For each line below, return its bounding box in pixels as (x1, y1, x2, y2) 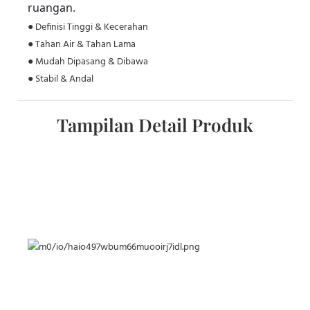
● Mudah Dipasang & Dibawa (28, 54, 148, 70)
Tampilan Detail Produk (57, 112, 253, 137)
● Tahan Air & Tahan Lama (28, 37, 136, 53)
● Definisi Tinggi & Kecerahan (28, 19, 148, 35)
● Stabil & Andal (28, 71, 93, 87)
